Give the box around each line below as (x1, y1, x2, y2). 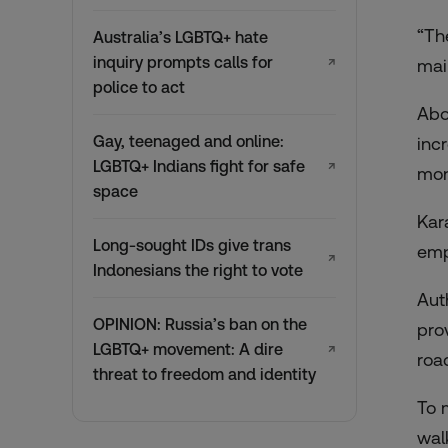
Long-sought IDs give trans (93, 235, 291, 255)
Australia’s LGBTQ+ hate (93, 27, 268, 47)
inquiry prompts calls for (93, 52, 273, 72)
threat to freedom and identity (93, 364, 316, 384)
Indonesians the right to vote (93, 260, 303, 280)
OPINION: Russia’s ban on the (93, 314, 307, 334)
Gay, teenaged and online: (93, 131, 284, 151)
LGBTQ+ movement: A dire (93, 339, 283, 359)
